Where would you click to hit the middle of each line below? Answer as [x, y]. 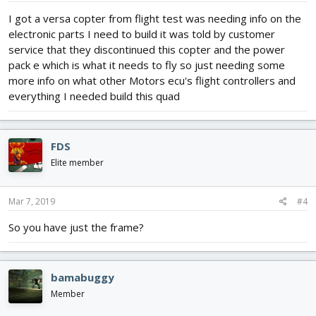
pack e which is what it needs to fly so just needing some [147, 65]
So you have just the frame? [76, 227]
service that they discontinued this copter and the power [147, 50]
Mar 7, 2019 [32, 201]
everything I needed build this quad [94, 96]
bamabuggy [83, 277]
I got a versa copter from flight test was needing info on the [155, 19]
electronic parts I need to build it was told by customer [142, 34]
